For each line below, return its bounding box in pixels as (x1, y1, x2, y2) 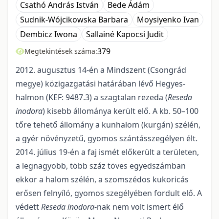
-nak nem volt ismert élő (94, 201, 184, 213)
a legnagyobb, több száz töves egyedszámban (16, 160, 186, 172)
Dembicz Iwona (20, 29, 77, 40)
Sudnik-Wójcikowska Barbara (20, 14, 128, 25)
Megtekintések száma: (24, 46, 97, 56)
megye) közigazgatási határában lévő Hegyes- (16, 78, 185, 89)
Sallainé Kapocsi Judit (86, 29, 164, 40)
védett (16, 201, 41, 213)
